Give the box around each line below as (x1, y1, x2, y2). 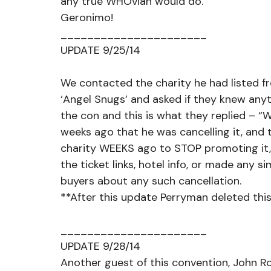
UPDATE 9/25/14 (60, 43, 140, 57)
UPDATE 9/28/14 (60, 239, 140, 253)
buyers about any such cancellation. (60, 174, 244, 188)
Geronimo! (60, 10, 113, 25)
